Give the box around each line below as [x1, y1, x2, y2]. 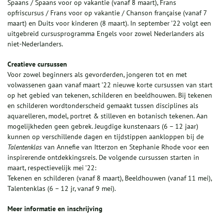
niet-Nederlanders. [7, 39, 63, 49]
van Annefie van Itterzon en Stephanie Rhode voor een [42, 143, 209, 152]
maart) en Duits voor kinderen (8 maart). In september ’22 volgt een [7, 19, 211, 28]
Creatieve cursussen [7, 60, 67, 69]
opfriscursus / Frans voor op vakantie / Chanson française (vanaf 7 [7, 8, 207, 18]
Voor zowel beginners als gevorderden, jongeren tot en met [7, 70, 187, 79]
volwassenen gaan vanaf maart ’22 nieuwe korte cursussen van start [7, 80, 213, 90]
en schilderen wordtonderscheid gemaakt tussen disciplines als [7, 101, 198, 110]
